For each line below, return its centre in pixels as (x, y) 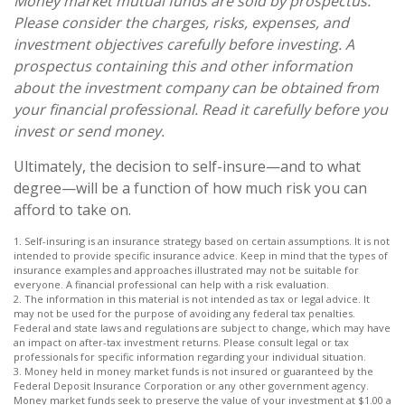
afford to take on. (72, 209)
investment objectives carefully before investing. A (184, 44)
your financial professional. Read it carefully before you (201, 109)
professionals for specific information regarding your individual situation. (190, 356)
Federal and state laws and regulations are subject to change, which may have (202, 327)
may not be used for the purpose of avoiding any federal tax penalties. (184, 313)
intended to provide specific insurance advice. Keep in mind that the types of (201, 255)
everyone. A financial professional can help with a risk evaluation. (171, 284)
